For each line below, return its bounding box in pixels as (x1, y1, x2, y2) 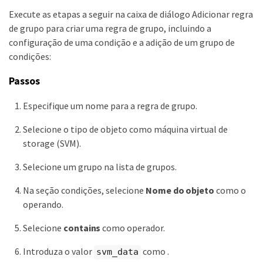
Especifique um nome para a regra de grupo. (23, 100, 197, 112)
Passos (9, 74, 40, 87)
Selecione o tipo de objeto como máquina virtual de (23, 123, 228, 136)
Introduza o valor (23, 245, 94, 258)
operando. (23, 198, 63, 211)
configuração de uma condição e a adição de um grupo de (9, 36, 235, 48)
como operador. (100, 222, 166, 234)
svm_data (96, 247, 139, 258)
